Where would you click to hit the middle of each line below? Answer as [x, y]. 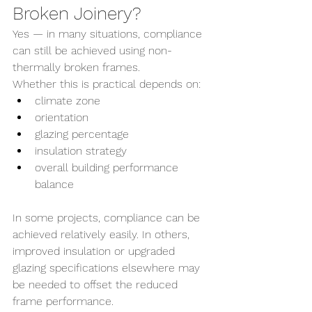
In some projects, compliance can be [108, 218]
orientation [62, 117]
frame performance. [63, 301]
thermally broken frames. [76, 67]
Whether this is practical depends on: [107, 84]
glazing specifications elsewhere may [108, 268]
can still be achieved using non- [92, 50]
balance [54, 184]
